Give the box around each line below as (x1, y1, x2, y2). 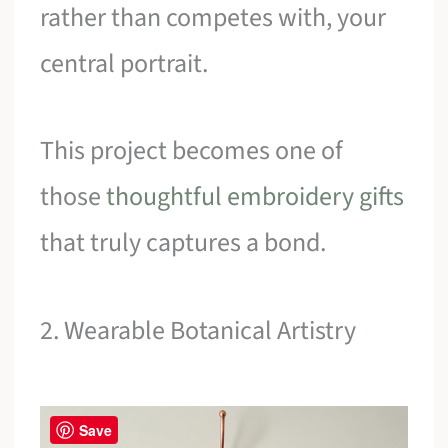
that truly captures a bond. (40, 224, 327, 262)
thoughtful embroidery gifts (106, 178, 405, 216)
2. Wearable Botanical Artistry (40, 312, 357, 350)
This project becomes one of (40, 132, 344, 170)
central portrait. (40, 44, 209, 82)
